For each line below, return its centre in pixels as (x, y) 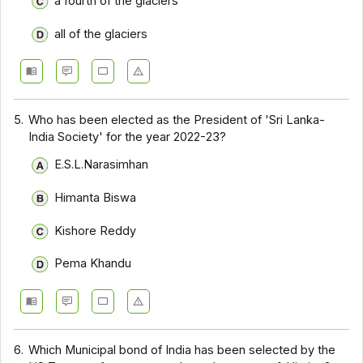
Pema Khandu (92, 264)
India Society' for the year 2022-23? (128, 137)
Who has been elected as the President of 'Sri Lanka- (177, 120)
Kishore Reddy (95, 231)
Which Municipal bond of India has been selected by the (182, 350)
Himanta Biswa (95, 198)
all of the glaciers (100, 34)
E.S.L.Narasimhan (101, 165)
